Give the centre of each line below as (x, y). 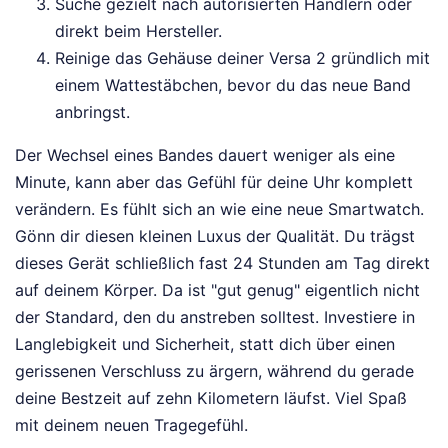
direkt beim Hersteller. (138, 31)
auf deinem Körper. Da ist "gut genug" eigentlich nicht (217, 290)
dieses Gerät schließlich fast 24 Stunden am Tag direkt (222, 263)
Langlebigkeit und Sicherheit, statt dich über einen (205, 344)
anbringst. (92, 112)
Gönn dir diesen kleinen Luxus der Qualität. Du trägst (215, 236)
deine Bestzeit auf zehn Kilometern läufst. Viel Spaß (211, 398)
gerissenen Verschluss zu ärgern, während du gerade (214, 371)
